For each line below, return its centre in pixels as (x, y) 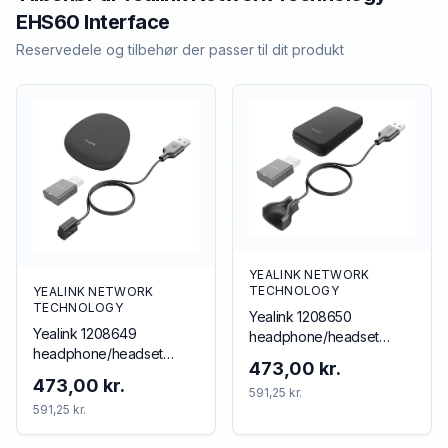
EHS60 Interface (93, 21)
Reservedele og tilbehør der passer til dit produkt (180, 49)
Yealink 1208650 (300, 317)
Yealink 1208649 (85, 333)
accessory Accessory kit (326, 357)
